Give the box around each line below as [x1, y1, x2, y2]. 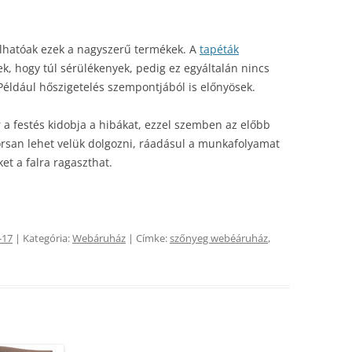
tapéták [200, 42, 239, 57]
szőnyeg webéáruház [170, 231, 268, 245]
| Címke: [126, 231, 170, 245]
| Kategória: [13, 231, 72, 245]
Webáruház [72, 231, 126, 245]
